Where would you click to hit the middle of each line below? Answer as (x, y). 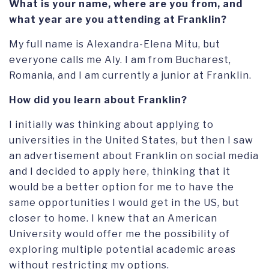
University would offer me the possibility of (119, 234)
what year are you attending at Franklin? (119, 20)
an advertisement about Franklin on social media (134, 156)
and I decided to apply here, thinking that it (120, 172)
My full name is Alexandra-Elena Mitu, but (115, 44)
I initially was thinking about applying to (111, 125)
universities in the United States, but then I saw (131, 141)
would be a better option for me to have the (122, 187)
